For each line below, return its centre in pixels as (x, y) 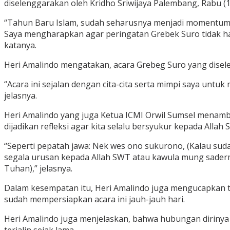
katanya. (20, 45)
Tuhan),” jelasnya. (38, 169)
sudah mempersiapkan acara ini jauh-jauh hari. (94, 199)
